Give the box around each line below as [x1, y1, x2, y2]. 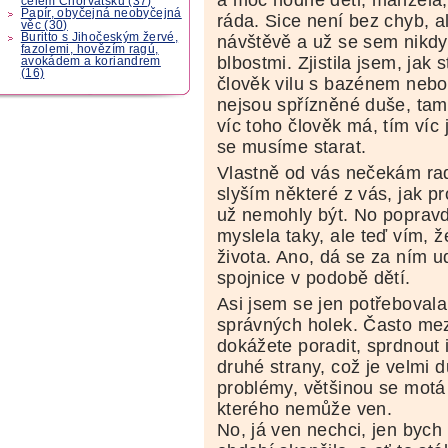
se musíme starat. [216, 136, 367, 157]
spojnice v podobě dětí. [216, 267, 411, 288]
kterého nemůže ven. [216, 398, 393, 419]
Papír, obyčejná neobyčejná [20, 6, 182, 19]
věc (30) [20, 18, 68, 31]
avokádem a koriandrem [20, 54, 161, 67]
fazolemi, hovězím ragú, [20, 42, 159, 55]
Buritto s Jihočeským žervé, [20, 30, 179, 43]
